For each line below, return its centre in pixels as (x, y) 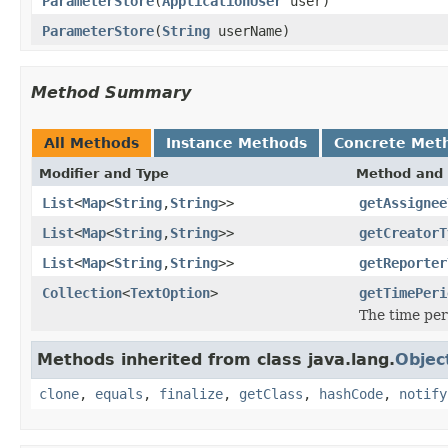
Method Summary (111, 92)
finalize (191, 393)
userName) (250, 30)
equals (119, 393)
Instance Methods (236, 142)
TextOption (170, 292)
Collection (82, 292)
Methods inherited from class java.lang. (216, 359)
